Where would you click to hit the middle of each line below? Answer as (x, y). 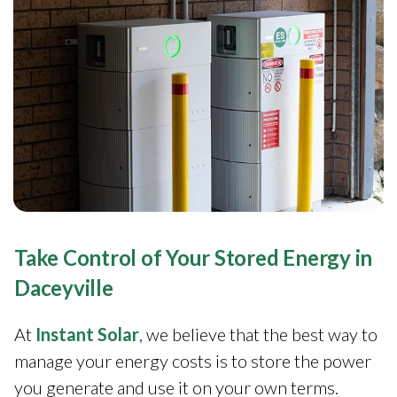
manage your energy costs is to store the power (193, 360)
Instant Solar (87, 334)
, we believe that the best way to (258, 334)
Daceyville (64, 287)
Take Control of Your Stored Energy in (194, 257)
